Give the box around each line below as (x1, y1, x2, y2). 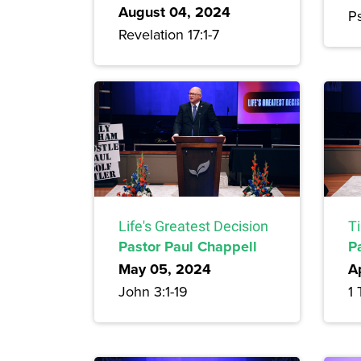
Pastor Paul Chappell (118, 236, 257, 258)
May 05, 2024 (118, 259, 211, 280)
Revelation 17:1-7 (118, 23, 219, 44)
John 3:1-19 (118, 281, 188, 302)
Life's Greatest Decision (118, 218, 268, 235)
